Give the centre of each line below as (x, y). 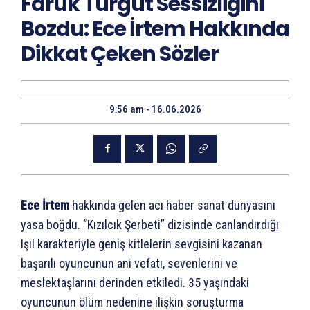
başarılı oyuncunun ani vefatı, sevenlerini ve (129, 263)
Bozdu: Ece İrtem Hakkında (155, 29)
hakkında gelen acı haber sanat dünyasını (172, 205)
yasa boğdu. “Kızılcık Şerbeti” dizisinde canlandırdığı (150, 224)
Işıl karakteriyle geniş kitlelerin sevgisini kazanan (142, 244)
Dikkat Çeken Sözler (120, 54)
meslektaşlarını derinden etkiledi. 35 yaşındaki (135, 282)
